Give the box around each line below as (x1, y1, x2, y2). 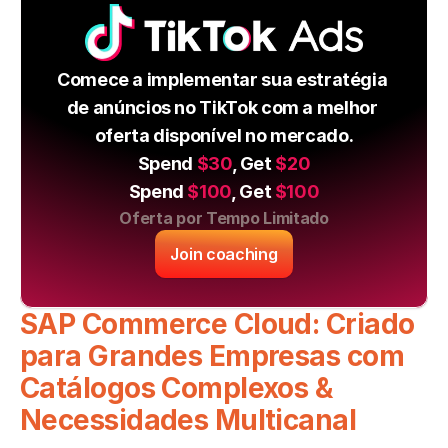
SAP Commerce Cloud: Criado (20, 307, 415, 342)
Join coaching (170, 244, 278, 265)
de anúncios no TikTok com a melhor (66, 97, 378, 119)
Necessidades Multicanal (20, 403, 357, 438)
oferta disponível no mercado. (94, 125, 354, 147)
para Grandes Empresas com (20, 339, 405, 374)
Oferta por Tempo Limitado (119, 208, 329, 229)
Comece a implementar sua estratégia (56, 69, 388, 91)
